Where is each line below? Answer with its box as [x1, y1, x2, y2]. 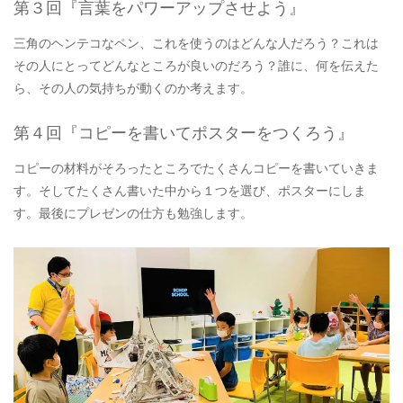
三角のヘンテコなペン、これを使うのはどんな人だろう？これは [13, 35, 379, 50]
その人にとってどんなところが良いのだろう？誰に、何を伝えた [13, 58, 379, 73]
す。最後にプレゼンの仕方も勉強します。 [13, 205, 253, 220]
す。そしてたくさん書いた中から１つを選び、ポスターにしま [13, 183, 366, 198]
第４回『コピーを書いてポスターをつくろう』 [13, 123, 354, 142]
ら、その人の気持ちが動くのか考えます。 [13, 80, 253, 95]
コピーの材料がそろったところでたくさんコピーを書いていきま [13, 160, 379, 175]
